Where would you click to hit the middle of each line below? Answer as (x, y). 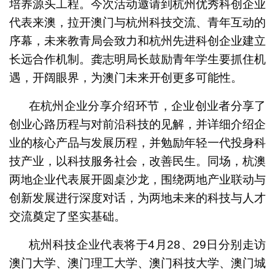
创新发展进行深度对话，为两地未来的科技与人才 (137, 198)
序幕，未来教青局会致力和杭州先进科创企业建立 (137, 41)
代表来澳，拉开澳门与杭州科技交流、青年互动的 (137, 22)
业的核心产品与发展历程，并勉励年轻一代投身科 (137, 142)
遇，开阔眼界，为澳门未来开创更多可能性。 (126, 77)
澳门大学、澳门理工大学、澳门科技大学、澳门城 (137, 263)
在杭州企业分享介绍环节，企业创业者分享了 (147, 106)
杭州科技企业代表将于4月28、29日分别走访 (147, 244)
